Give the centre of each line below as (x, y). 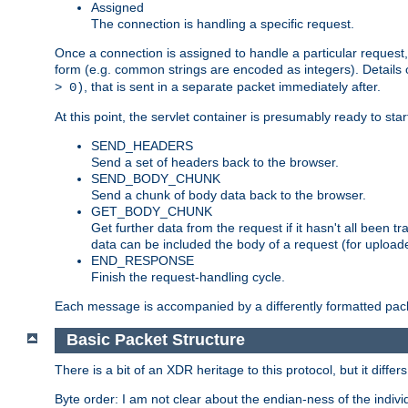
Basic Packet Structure (155, 340)
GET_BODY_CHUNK (152, 211)
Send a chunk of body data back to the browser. (229, 194)
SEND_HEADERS (142, 145)
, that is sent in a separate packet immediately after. (232, 86)
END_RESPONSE (143, 260)
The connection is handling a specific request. (223, 23)
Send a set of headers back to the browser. (215, 162)
